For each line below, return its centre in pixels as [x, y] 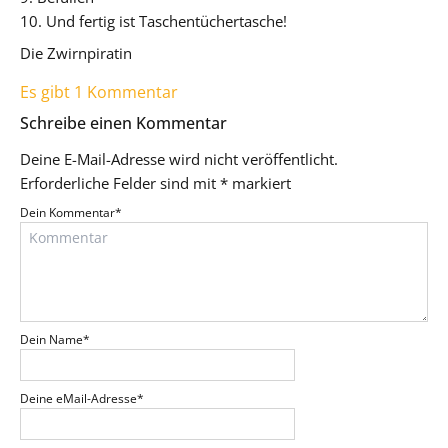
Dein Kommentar [67, 212]
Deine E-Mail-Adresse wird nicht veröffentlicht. [179, 158]
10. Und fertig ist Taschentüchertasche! [153, 20]
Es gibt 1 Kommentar [99, 91]
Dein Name [51, 339]
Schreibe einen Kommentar [123, 122]
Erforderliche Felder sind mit [120, 182]
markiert [259, 182]
